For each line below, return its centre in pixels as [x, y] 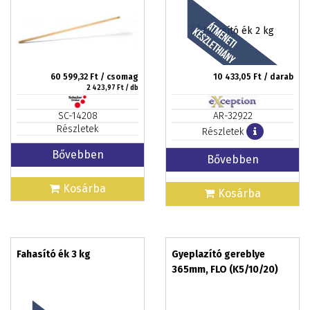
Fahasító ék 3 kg [54, 254]
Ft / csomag [113, 77]
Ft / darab [272, 77]
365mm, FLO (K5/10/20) [225, 270]
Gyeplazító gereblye [218, 254]
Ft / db [127, 88]
